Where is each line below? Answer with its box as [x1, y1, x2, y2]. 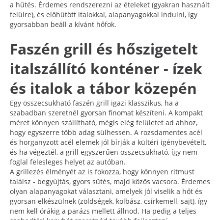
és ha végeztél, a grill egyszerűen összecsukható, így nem [10, 147, 197, 157]
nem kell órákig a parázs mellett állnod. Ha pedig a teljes [10, 206, 196, 216]
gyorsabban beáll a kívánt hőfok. [10, 19, 116, 29]
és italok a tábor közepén [10, 78, 197, 98]
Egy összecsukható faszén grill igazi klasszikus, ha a [10, 98, 179, 108]
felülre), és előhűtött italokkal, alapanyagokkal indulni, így [10, 9, 197, 19]
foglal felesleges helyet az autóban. [10, 157, 126, 166]
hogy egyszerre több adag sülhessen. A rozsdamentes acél [10, 127, 202, 137]
